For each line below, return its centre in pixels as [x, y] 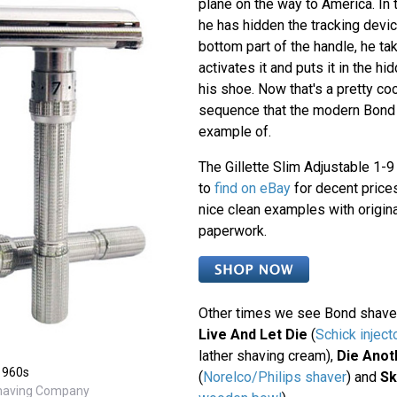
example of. [234, 131]
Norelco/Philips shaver [274, 377]
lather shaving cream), [267, 355]
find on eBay [252, 188]
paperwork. [232, 230]
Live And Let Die [253, 334]
